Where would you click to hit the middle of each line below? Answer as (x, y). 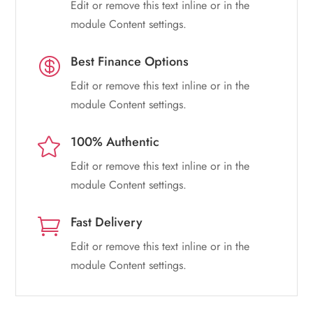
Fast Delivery (106, 222)
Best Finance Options (129, 61)
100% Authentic (115, 141)
